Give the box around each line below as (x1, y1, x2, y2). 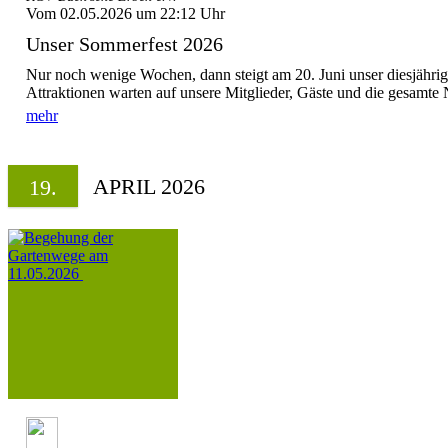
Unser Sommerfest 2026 (26, 33, 223, 55)
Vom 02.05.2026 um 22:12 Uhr (26, 5, 225, 22)
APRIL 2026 (93, 174, 205, 199)
